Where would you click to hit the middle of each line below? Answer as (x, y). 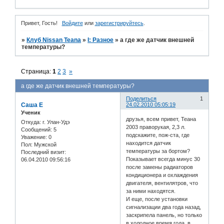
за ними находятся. (151, 191)
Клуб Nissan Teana (54, 40)
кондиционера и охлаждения (162, 175)
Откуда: (31, 122)
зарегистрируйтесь (119, 23)
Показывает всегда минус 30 (163, 159)
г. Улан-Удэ (55, 122)
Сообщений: (36, 129)
